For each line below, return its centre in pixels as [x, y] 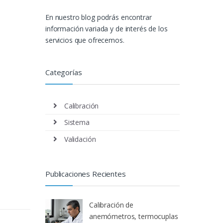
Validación [80, 139]
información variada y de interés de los [107, 28]
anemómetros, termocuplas [134, 217]
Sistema [77, 122]
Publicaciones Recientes [86, 174]
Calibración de [111, 205]
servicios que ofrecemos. [85, 40]
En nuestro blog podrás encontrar [99, 17]
